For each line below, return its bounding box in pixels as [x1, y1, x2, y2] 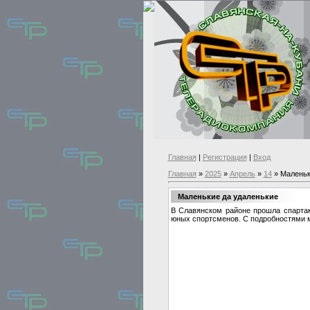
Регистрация [202, 153, 247, 161]
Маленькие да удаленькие [177, 192, 278, 201]
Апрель [229, 170, 255, 178]
